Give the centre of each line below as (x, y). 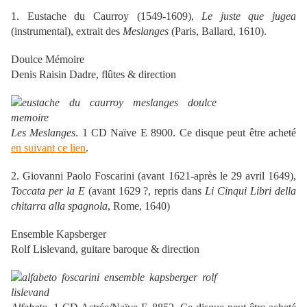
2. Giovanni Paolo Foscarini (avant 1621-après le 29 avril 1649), (153, 175)
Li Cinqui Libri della (250, 191)
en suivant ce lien (48, 147)
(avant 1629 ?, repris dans (145, 191)
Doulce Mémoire (48, 59)
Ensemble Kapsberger (59, 234)
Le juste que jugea (249, 16)
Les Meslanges (44, 132)
